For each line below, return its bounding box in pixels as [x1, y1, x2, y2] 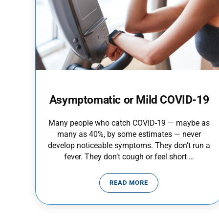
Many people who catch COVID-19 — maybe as [48, 118, 210, 128]
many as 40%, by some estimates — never [57, 130, 201, 139]
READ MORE [109, 179, 149, 187]
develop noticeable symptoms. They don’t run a [47, 141, 210, 151]
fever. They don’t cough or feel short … [64, 152, 194, 162]
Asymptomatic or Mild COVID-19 [49, 93, 209, 106]
